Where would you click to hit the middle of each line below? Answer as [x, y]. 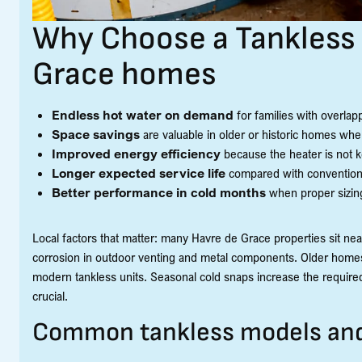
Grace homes [124, 75]
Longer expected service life [139, 173]
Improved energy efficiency [136, 154]
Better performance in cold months [159, 193]
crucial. [50, 296]
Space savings [96, 135]
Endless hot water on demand [143, 115]
